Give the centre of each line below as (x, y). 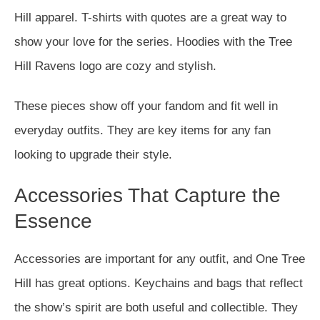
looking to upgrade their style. (93, 155)
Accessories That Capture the (147, 195)
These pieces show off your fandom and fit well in (146, 106)
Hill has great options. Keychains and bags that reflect (159, 283)
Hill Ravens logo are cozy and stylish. (115, 66)
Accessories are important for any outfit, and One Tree (160, 259)
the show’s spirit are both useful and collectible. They (156, 307)
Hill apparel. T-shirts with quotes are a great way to (150, 17)
